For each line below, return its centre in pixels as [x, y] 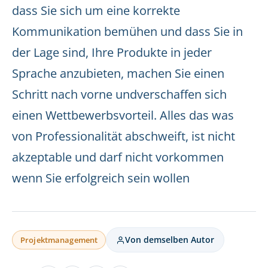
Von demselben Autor [170, 240]
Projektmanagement [59, 240]
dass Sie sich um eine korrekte [96, 10]
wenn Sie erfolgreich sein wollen [101, 178]
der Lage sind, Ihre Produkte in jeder [112, 52]
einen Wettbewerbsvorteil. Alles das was [123, 115]
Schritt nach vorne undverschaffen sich [119, 94]
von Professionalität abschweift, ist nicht [124, 136]
